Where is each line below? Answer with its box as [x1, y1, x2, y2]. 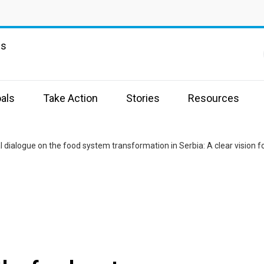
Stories [126, 92, 160, 104]
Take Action [43, 92, 98, 104]
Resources [188, 92, 239, 104]
